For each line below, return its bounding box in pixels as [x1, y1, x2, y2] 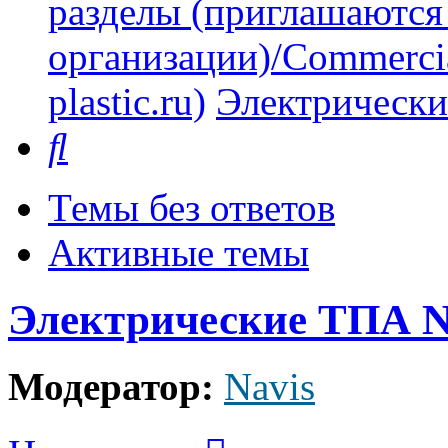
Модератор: [8, 365, 214, 409]
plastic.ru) [48, 80, 206, 124]
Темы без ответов [48, 186, 335, 230]
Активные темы [48, 231, 309, 275]
